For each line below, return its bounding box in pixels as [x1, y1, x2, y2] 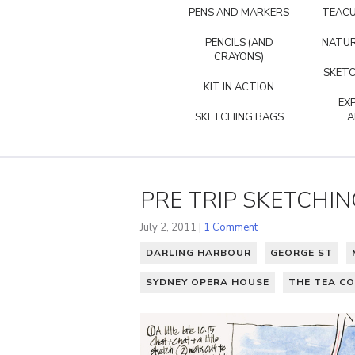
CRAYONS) [214, 50, 264, 64]
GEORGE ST [270, 246, 333, 259]
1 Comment [204, 219, 258, 235]
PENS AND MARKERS [189, 6, 289, 20]
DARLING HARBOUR [146, 246, 251, 259]
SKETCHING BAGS [194, 110, 284, 124]
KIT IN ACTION [204, 80, 274, 94]
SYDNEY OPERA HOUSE [146, 275, 269, 288]
